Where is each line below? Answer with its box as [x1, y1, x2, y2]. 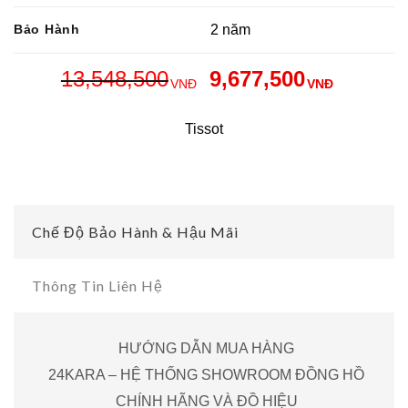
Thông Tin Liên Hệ [32, 277, 163, 295]
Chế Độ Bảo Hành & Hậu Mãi [32, 223, 239, 241]
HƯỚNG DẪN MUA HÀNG [118, 341, 294, 357]
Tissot [185, 121, 223, 138]
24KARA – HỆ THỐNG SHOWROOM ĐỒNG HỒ [48, 367, 364, 383]
